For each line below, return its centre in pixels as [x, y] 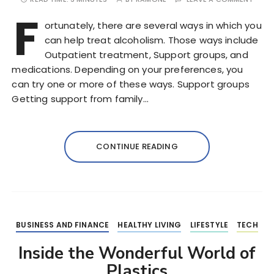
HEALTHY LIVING [150, 225]
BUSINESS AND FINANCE [63, 225]
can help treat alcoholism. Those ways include [151, 40]
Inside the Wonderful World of [137, 254]
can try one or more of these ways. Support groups [131, 84]
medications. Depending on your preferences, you [128, 69]
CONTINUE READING [137, 146]
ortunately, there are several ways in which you [153, 25]
